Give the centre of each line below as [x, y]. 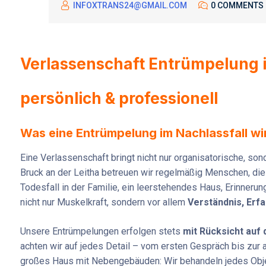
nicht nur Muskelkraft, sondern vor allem [104, 202]
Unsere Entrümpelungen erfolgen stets [102, 232]
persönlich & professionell [119, 99]
